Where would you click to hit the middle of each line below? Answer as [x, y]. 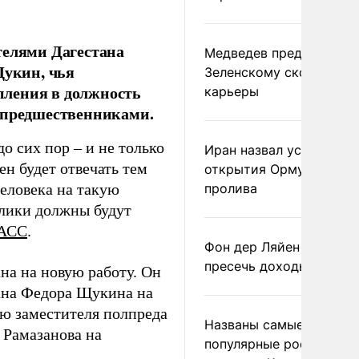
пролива [231, 188]
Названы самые [254, 325]
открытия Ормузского [276, 169]
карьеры [232, 91]
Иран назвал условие [272, 150]
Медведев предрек [264, 53]
